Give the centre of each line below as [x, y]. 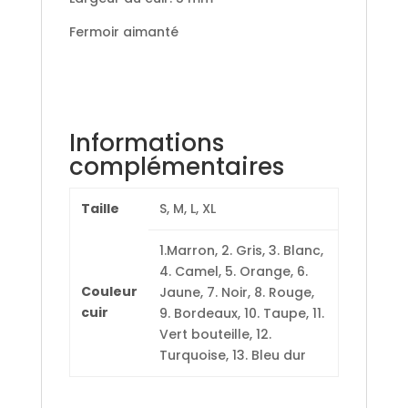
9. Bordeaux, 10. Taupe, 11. [241, 313]
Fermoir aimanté [123, 31]
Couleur [109, 291]
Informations [146, 143]
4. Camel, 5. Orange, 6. [233, 271]
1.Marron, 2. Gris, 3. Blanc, [241, 250]
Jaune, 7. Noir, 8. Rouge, [236, 292]
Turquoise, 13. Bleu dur [232, 355]
